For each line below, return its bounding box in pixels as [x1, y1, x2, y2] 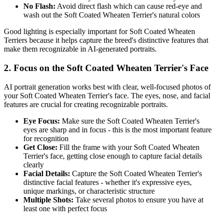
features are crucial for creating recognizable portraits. [4, 100, 168, 109]
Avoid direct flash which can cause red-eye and [55, 2, 202, 11]
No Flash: [23, 2, 55, 11]
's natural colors [152, 11, 200, 19]
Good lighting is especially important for [4, 27, 129, 36]
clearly [23, 160, 44, 169]
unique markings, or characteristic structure [23, 186, 155, 195]
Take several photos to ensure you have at [73, 195, 203, 204]
